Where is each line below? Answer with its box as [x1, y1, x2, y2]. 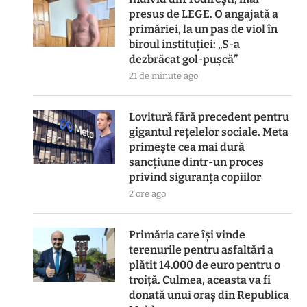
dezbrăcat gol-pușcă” [129, 53, 238, 66]
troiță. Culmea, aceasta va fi [129, 273, 271, 286]
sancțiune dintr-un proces [129, 156, 265, 169]
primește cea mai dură [129, 140, 245, 153]
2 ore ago [129, 188, 167, 199]
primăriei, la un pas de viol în [129, 23, 278, 36]
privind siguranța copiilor [129, 171, 262, 184]
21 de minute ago [129, 71, 199, 81]
